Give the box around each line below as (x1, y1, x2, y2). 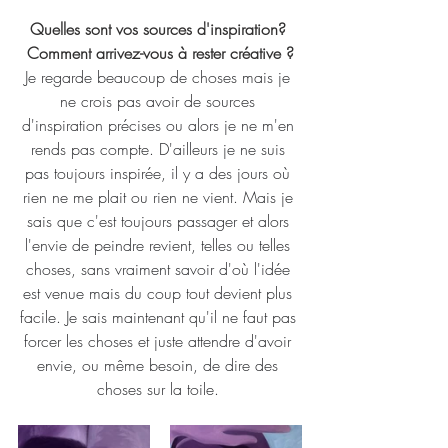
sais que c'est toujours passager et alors (26, 210, 294, 232)
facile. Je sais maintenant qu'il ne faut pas (19, 306, 301, 328)
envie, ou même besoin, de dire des (37, 354, 283, 376)
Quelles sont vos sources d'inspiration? (29, 18, 291, 40)
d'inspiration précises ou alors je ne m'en (21, 114, 299, 136)
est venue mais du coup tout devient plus (23, 282, 297, 304)
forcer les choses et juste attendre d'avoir (24, 330, 296, 352)
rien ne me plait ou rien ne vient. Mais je (22, 186, 298, 208)
